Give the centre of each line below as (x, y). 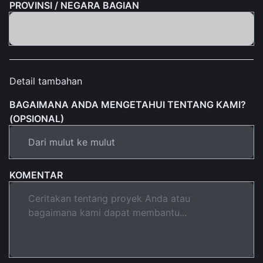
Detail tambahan (46, 81)
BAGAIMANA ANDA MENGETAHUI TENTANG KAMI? (128, 105)
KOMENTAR (36, 175)
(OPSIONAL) (37, 119)
